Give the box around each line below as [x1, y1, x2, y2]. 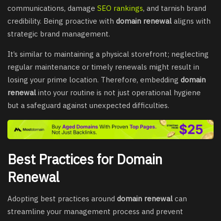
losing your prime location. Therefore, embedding [7, 75, 181, 85]
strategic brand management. [7, 29, 110, 39]
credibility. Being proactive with [7, 16, 116, 26]
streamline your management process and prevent [7, 207, 183, 217]
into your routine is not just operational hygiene [36, 88, 201, 98]
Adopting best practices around [7, 194, 117, 204]
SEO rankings [97, 3, 143, 13]
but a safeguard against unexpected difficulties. [7, 101, 169, 110]
